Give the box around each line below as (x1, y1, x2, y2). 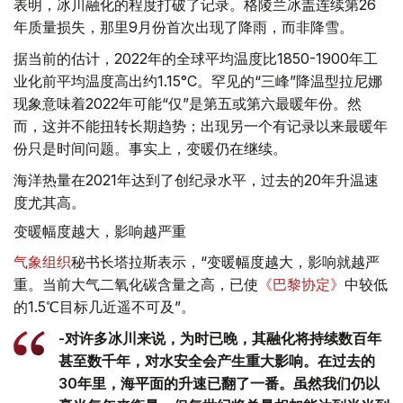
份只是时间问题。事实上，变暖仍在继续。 (13, 139, 287, 157)
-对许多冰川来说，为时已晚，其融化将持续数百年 (58, 329, 381, 347)
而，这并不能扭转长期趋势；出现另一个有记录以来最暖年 (13, 117, 388, 135)
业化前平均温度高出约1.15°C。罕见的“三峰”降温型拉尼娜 (13, 72, 382, 90)
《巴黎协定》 (258, 275, 345, 293)
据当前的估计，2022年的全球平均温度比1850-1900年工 (13, 49, 378, 67)
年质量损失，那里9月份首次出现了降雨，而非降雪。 (13, 18, 354, 36)
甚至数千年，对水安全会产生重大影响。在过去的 (58, 352, 375, 370)
